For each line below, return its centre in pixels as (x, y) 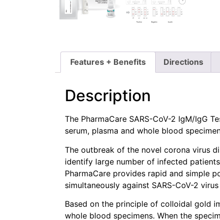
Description (108, 96)
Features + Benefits (108, 62)
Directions (183, 62)
